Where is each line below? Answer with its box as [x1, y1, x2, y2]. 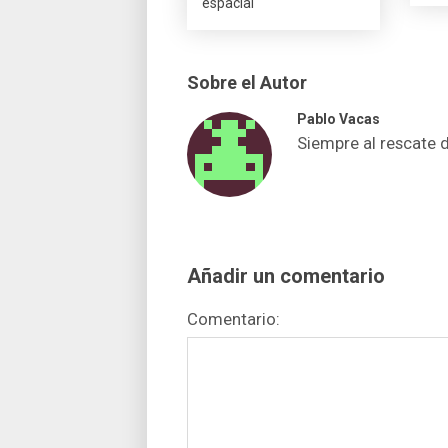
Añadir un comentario [187, 263, 385, 288]
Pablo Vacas [297, 110, 380, 127]
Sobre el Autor [187, 71, 307, 93]
